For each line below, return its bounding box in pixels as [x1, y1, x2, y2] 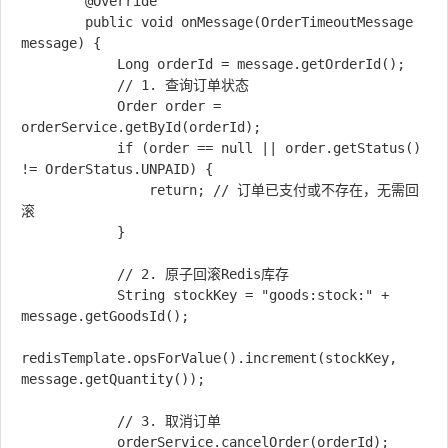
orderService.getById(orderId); [21, 119, 261, 135]
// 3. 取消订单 [21, 413, 117, 429]
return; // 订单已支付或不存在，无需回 [21, 182, 149, 198]
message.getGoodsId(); [21, 308, 189, 324]
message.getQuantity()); [21, 371, 205, 387]
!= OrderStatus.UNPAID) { [21, 161, 213, 177]
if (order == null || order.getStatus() [21, 140, 117, 156]
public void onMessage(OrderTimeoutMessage [21, 14, 85, 30]
